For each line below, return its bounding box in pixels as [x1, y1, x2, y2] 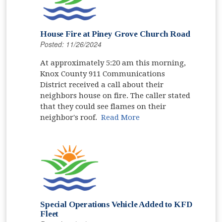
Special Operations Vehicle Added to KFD [40, 199, 192, 209]
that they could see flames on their [40, 102, 166, 111]
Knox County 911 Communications [40, 69, 166, 78]
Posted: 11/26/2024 [40, 39, 102, 49]
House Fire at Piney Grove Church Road [40, 29, 190, 39]
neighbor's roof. [40, 112, 102, 122]
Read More [101, 112, 140, 122]
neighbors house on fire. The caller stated [40, 91, 191, 100]
